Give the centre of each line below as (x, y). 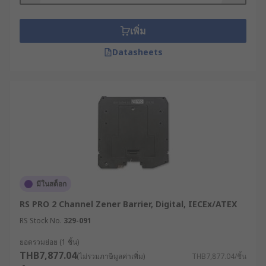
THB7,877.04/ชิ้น (219, 256)
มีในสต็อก (51, 184)
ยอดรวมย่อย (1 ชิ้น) (49, 242)
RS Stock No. (41, 221)
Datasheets (137, 52)
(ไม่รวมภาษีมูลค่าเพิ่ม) (111, 256)
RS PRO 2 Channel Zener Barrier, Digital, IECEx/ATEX (128, 204)
